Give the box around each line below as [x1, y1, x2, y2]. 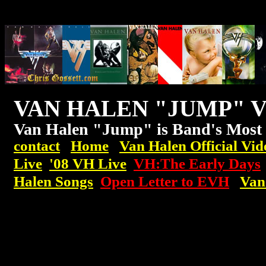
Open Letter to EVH [100, 172, 229, 190]
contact [14, 137, 60, 154]
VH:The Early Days [134, 154, 261, 172]
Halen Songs [14, 172, 93, 190]
